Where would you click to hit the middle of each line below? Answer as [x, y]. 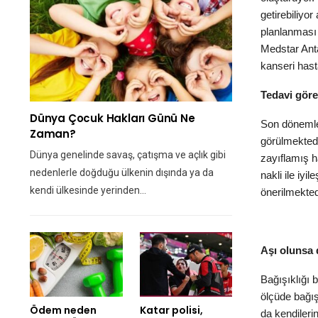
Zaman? [53, 133]
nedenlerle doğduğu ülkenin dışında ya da [122, 172]
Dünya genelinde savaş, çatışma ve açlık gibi [128, 154]
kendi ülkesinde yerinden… [88, 190]
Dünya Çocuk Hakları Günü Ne [113, 118]
